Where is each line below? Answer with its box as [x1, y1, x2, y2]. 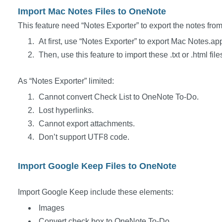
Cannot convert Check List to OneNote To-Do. [38, 93, 199, 102]
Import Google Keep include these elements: [18, 188, 173, 197]
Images [38, 204, 64, 213]
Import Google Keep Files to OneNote [18, 161, 176, 171]
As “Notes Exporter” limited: [18, 77, 114, 86]
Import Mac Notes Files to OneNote [18, 6, 166, 16]
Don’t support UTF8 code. [38, 133, 129, 142]
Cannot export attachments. [38, 119, 135, 128]
